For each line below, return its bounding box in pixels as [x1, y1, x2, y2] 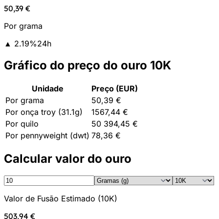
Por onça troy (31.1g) [5, 107, 83, 117]
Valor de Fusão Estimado [4, 194, 95, 204]
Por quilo [5, 118, 39, 129]
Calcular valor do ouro [4, 151, 131, 166]
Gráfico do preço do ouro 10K [4, 58, 171, 72]
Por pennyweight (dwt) [5, 130, 89, 140]
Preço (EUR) [91, 83, 138, 93]
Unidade [31, 83, 64, 93]
